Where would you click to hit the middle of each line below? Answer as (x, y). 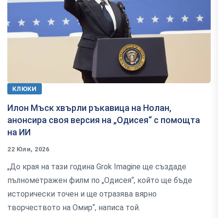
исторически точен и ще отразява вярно (82, 194)
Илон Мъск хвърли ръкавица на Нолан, (89, 108)
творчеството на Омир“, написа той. (74, 208)
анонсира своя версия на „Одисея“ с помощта (104, 120)
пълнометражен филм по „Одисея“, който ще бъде (100, 181)
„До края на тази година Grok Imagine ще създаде (97, 167)
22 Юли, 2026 (28, 149)
